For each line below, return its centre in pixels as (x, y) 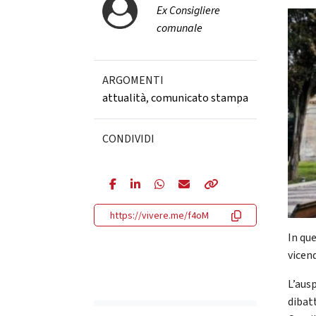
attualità (124, 98)
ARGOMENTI (133, 80)
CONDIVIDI (128, 139)
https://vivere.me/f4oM (159, 216)
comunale (179, 28)
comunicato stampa (199, 98)
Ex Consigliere (188, 11)
